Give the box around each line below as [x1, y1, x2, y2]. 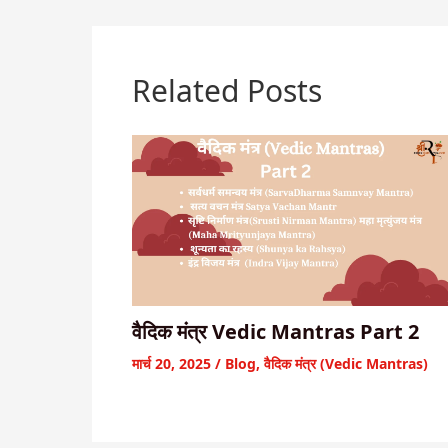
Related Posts [132, 70, 322, 112]
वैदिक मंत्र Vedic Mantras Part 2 [132, 317, 419, 345]
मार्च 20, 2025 [132, 353, 215, 373]
